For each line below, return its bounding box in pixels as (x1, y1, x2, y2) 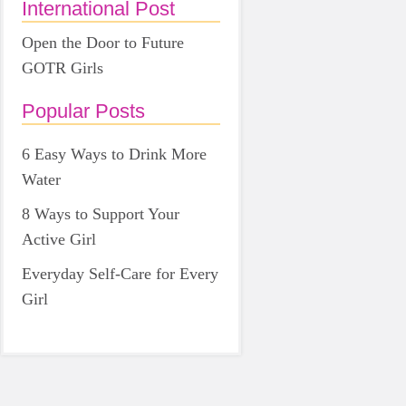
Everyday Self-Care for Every (22, 264, 218, 283)
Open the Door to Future (22, 33, 184, 52)
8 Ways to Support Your (22, 204, 179, 223)
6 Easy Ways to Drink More (22, 144, 207, 163)
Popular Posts (22, 99, 145, 122)
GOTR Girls (22, 58, 103, 77)
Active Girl (22, 229, 96, 248)
